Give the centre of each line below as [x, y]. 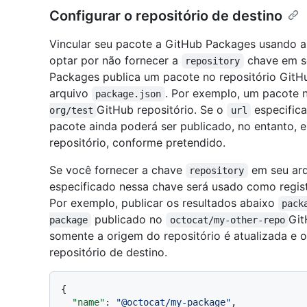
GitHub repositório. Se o [162, 109]
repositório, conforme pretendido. [137, 142]
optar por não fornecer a [115, 60]
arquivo [71, 93]
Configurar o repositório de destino [166, 15]
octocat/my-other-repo [227, 220]
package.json [128, 94]
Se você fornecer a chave [118, 170]
